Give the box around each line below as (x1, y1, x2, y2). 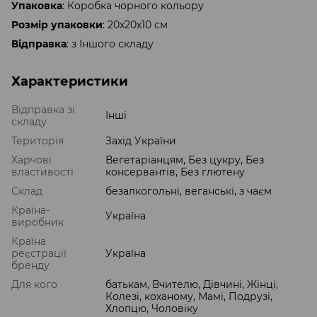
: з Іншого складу (67, 38, 154, 51)
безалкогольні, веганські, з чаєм (105, 185, 272, 198)
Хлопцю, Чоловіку (105, 302, 198, 316)
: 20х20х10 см (103, 18, 168, 32)
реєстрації (11, 247, 67, 260)
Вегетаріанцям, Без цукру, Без (105, 154, 264, 167)
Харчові (11, 154, 52, 167)
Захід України (105, 134, 176, 148)
